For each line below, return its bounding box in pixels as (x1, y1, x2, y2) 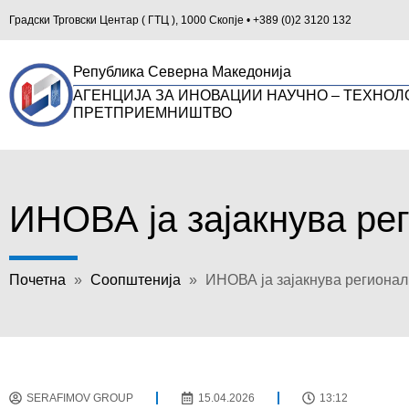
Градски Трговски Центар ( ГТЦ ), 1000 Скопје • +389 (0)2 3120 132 (9, 14, 351, 26)
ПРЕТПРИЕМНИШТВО (73, 105, 233, 121)
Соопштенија (90, 272, 181, 288)
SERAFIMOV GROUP (26, 392, 133, 405)
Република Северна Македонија (73, 64, 292, 79)
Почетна (9, 272, 66, 288)
